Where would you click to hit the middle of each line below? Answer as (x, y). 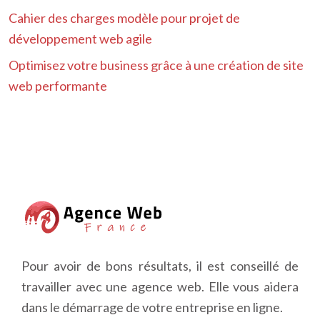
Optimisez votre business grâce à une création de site (156, 65)
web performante (58, 86)
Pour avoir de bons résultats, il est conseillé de (160, 266)
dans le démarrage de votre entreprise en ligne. (152, 307)
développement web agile (80, 39)
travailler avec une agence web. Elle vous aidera (160, 286)
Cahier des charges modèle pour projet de (124, 18)
